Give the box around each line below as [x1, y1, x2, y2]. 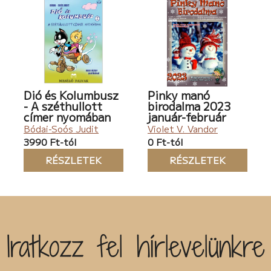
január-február [147, 109, 226, 125]
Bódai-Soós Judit [24, 122, 99, 135]
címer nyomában [24, 109, 111, 125]
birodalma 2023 [147, 98, 230, 114]
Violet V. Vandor [147, 122, 218, 135]
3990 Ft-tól [24, 135, 77, 149]
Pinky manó [147, 87, 210, 103]
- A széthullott [24, 98, 103, 114]
